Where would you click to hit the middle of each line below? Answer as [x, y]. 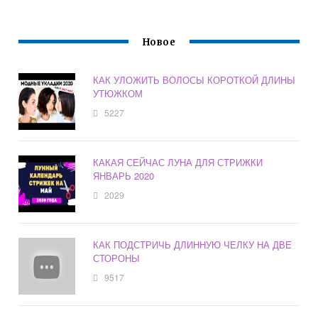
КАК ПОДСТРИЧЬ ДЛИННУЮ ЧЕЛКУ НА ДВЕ [193, 245]
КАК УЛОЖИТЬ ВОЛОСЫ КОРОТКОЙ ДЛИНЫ [194, 80]
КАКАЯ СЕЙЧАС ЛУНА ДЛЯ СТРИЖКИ [178, 163]
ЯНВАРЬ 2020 [124, 176]
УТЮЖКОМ [118, 94]
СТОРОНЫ [117, 258]
